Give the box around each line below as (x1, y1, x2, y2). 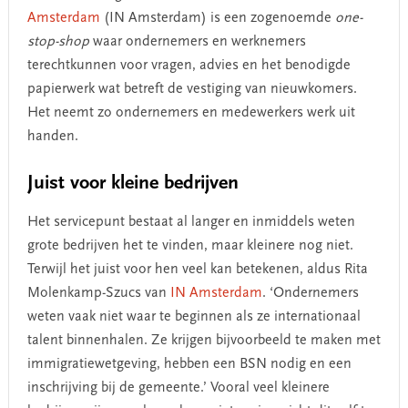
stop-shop (26, 34, 93, 49)
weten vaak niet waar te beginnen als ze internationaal (26, 309, 361, 324)
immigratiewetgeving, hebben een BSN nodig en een (26, 356, 352, 372)
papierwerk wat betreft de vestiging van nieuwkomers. (26, 81, 357, 97)
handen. (26, 128, 78, 144)
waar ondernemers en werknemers (92, 34, 306, 49)
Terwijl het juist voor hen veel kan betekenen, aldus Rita (26, 261, 368, 277)
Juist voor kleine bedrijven (26, 173, 239, 194)
